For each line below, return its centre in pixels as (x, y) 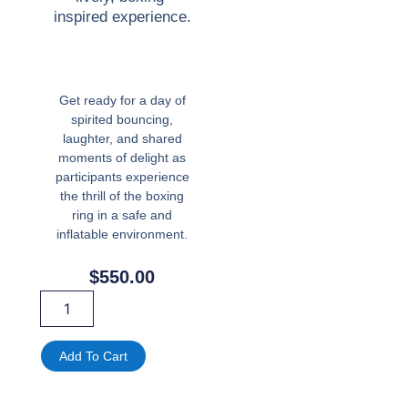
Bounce (62, 352)
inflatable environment (121, 235)
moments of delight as (122, 158)
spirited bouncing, (122, 120)
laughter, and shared (122, 139)
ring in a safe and (122, 215)
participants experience (122, 177)
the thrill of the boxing (122, 196)
